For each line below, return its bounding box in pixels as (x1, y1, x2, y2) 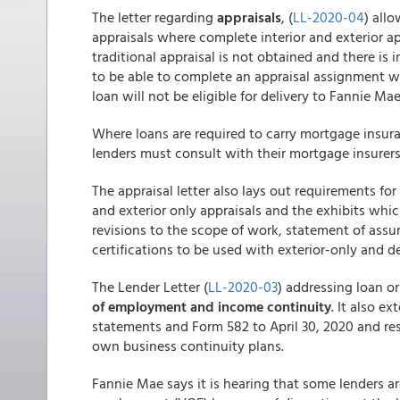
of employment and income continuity (92, 296, 331, 317)
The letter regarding (92, 6, 217, 28)
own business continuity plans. (92, 335, 284, 356)
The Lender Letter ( (92, 276, 208, 297)
